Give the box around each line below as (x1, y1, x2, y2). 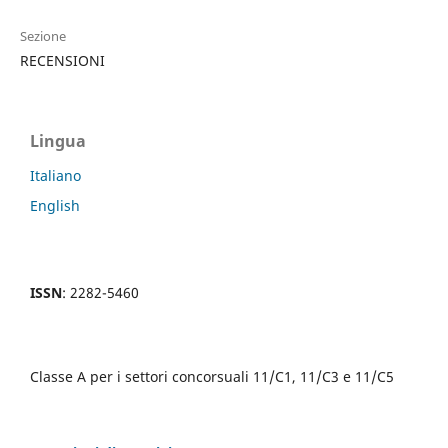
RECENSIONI (19, 51, 105, 71)
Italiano (30, 166, 81, 186)
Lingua (30, 130, 86, 153)
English (30, 196, 80, 216)
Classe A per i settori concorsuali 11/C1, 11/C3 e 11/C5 (30, 367, 394, 387)
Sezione (19, 27, 66, 46)
